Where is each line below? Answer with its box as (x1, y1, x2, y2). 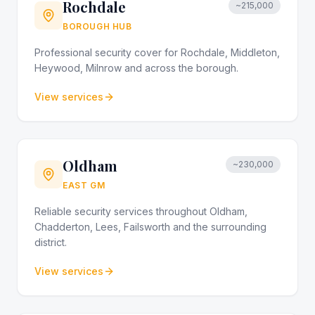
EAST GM (63, 180, 105, 191)
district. (34, 236, 67, 248)
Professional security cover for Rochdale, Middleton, (34, 46, 280, 58)
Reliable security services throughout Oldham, (34, 205, 247, 217)
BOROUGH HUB (63, 21, 132, 32)
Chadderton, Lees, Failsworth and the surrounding (34, 221, 266, 233)
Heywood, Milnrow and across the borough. (34, 62, 238, 74)
